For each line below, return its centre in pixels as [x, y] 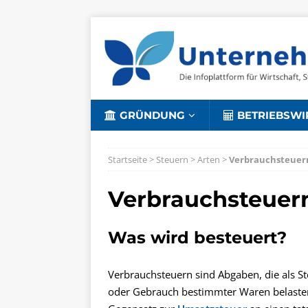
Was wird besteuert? [197, 238]
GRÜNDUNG [152, 115]
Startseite [128, 159]
